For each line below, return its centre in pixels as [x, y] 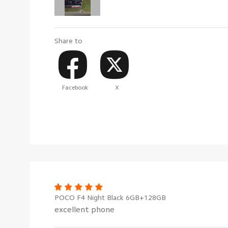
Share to [68, 41]
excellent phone [84, 209]
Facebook [75, 87]
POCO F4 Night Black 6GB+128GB [110, 197]
